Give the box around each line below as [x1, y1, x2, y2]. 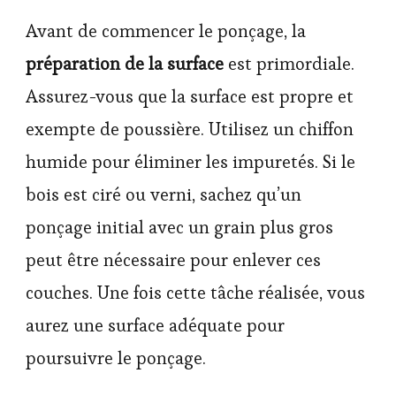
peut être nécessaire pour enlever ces [26, 247, 321, 271]
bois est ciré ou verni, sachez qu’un [26, 182, 301, 206]
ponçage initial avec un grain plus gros [26, 215, 333, 239]
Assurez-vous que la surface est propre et [26, 84, 354, 108]
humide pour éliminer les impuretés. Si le [26, 149, 355, 173]
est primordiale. [224, 51, 354, 75]
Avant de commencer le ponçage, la [26, 19, 306, 42]
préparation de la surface [26, 51, 224, 75]
